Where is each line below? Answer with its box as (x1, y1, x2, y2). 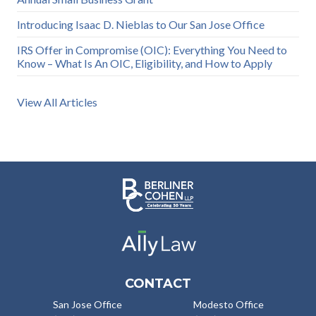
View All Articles (17, 95, 97, 109)
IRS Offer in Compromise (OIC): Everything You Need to (17, 43, 287, 57)
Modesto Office (193, 298, 264, 311)
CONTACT (125, 276, 191, 292)
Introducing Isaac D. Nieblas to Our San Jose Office (17, 18, 265, 32)
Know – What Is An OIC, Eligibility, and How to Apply (17, 56, 272, 71)
